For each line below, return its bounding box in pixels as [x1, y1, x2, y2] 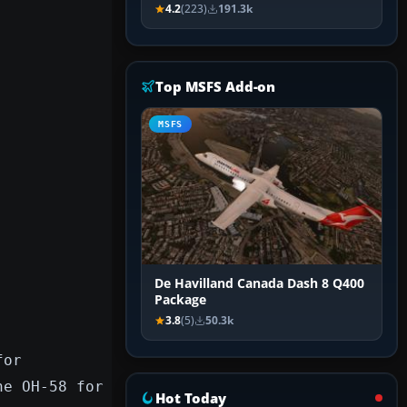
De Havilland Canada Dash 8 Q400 [154, 275, 364, 293]
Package [154, 292, 206, 309]
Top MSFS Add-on [155, 77, 276, 96]
